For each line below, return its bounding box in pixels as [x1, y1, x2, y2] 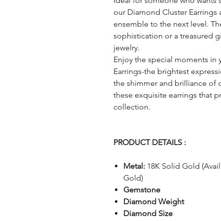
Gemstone [123, 184, 160, 194]
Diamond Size [123, 208, 173, 218]
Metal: [123, 161, 145, 171]
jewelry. [113, 42, 140, 52]
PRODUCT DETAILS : [113, 137, 186, 147]
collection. [113, 102, 150, 111]
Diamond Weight [123, 196, 184, 206]
